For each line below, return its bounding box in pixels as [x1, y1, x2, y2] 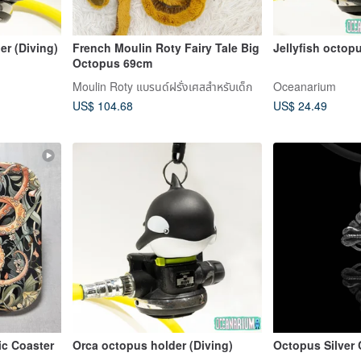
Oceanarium [273, 77, 336, 94]
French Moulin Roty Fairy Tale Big [72, 39, 259, 56]
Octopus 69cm [72, 54, 152, 71]
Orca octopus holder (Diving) [72, 336, 233, 353]
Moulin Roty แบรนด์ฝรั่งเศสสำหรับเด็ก [72, 77, 252, 94]
